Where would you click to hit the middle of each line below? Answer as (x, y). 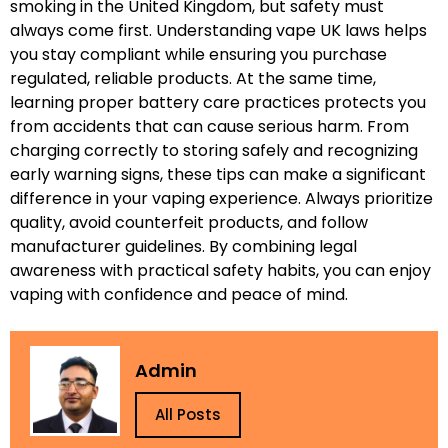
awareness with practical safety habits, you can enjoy (220, 270)
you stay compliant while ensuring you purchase (198, 54)
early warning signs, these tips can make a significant (218, 174)
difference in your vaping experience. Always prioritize (221, 198)
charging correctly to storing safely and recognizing (214, 150)
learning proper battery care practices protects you (218, 102)
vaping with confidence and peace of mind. (179, 294)
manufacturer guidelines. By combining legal (183, 246)
